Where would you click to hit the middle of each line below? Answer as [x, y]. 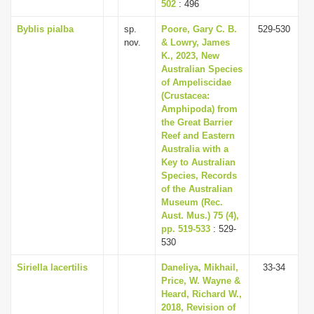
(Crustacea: [185, 96]
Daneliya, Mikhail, [200, 267]
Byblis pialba [45, 29]
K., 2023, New [190, 56]
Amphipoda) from [199, 109]
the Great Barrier [197, 122]
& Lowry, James [196, 42]
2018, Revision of [198, 307]
